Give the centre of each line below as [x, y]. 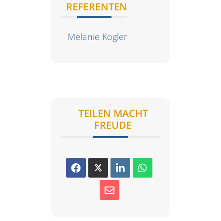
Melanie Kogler [97, 37]
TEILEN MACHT [113, 113]
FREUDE [113, 125]
